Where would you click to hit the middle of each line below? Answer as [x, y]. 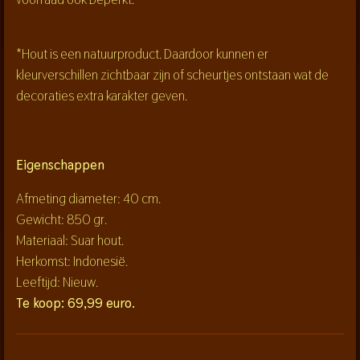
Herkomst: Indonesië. [72, 262]
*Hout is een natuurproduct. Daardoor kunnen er [142, 54]
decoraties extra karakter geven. [102, 96]
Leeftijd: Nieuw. [57, 282]
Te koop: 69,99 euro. [76, 303]
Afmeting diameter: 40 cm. [88, 199]
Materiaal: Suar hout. [70, 241]
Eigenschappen [60, 164]
